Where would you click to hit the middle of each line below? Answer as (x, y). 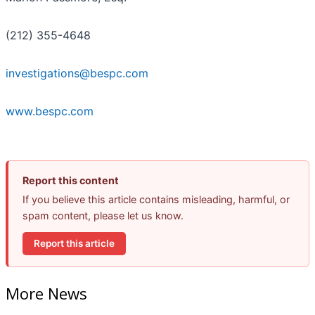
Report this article (74, 243)
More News (46, 294)
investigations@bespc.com (77, 73)
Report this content (71, 180)
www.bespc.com (50, 111)
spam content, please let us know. (103, 215)
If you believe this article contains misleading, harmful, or (156, 199)
